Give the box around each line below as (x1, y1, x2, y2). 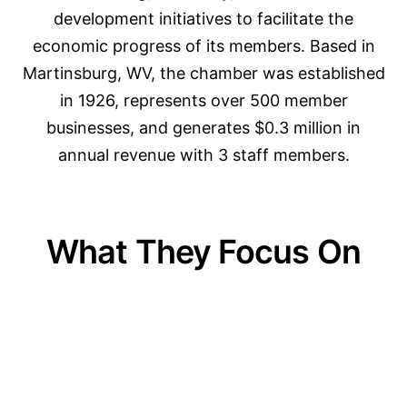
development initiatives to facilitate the (54, 9, 353, 28)
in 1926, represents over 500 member (59, 91, 348, 110)
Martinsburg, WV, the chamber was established (22, 64, 385, 83)
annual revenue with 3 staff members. (57, 145, 350, 164)
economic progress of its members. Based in (32, 36, 375, 55)
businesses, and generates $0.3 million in (46, 118, 361, 137)
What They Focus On (46, 232, 361, 272)
